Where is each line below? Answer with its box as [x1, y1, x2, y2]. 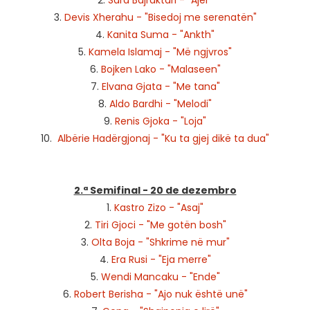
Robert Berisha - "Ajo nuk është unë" [73, 287, 248, 301]
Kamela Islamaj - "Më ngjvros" [89, 45, 232, 59]
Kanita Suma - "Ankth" [107, 28, 215, 42]
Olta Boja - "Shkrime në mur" [91, 235, 230, 249]
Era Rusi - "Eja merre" [111, 253, 211, 266]
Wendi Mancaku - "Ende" [100, 270, 220, 284]
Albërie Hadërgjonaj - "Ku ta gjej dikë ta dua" [57, 131, 269, 145]
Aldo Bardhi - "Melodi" [109, 97, 212, 111]
